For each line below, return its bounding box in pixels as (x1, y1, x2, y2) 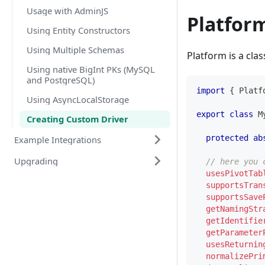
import (196, 86, 225, 96)
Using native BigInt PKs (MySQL (27, 63, 155, 76)
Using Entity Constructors (27, 24, 130, 36)
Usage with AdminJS (27, 4, 108, 17)
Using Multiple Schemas (27, 43, 124, 56)
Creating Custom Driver (27, 113, 128, 125)
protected (206, 133, 248, 143)
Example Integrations (14, 134, 101, 146)
